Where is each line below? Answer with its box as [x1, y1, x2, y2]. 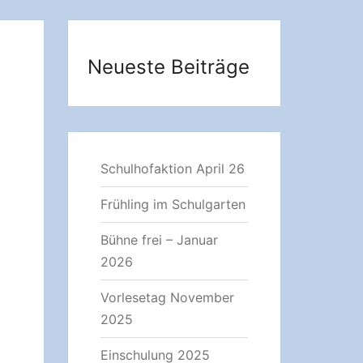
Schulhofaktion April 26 [100, 160, 245, 177]
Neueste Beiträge [87, 55, 250, 79]
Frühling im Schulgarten [100, 196, 246, 212]
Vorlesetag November [100, 289, 234, 305]
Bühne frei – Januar [100, 232, 218, 248]
